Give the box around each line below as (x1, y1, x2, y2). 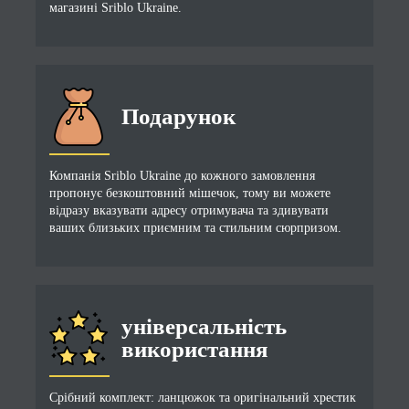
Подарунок (121, 104, 236, 130)
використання (121, 336, 268, 362)
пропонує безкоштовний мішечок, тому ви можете (48, 185, 330, 200)
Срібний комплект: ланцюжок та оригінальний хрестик (48, 390, 356, 404)
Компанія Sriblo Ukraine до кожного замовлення (48, 168, 315, 183)
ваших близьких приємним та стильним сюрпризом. (48, 220, 341, 235)
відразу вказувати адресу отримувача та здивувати (48, 203, 329, 217)
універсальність (121, 313, 287, 339)
